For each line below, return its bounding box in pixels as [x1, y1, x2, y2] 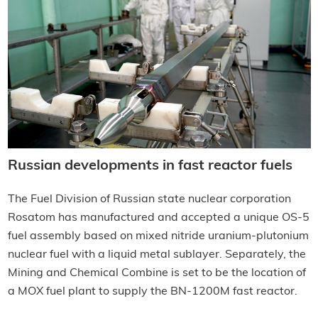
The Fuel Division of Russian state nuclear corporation [7, 194, 291, 206]
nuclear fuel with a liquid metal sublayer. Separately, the [7, 249, 306, 261]
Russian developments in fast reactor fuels [7, 159, 292, 174]
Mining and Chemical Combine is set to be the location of [7, 268, 306, 280]
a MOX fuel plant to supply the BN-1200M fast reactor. [7, 286, 297, 298]
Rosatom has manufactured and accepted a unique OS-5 [7, 212, 309, 224]
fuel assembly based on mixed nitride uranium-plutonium [7, 231, 309, 243]
